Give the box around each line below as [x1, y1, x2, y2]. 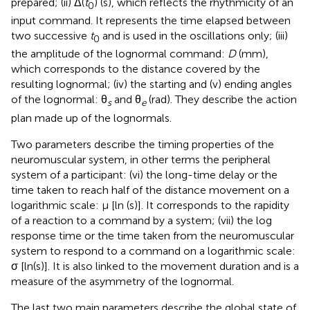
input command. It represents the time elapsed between [11, 14, 291, 28]
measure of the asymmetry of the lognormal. [11, 274, 234, 288]
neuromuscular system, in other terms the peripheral [11, 152, 271, 166]
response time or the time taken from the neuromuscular [11, 228, 294, 242]
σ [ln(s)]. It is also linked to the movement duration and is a [11, 259, 299, 273]
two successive [11, 29, 90, 43]
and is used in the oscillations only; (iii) [100, 29, 288, 43]
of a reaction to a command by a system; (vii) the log [11, 213, 272, 227]
